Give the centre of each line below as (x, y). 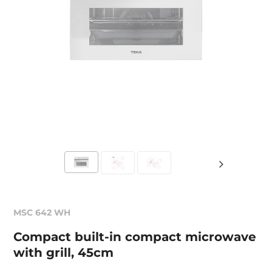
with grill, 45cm (64, 253)
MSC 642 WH (42, 212)
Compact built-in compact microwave (135, 237)
